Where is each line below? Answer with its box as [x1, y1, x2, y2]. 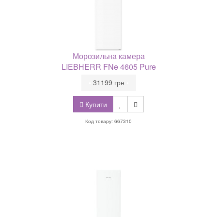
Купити [83, 99, 107, 109]
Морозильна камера [72, 50, 145, 62]
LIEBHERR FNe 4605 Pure [61, 61, 156, 72]
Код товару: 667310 [85, 118, 132, 124]
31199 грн [91, 77, 126, 87]
